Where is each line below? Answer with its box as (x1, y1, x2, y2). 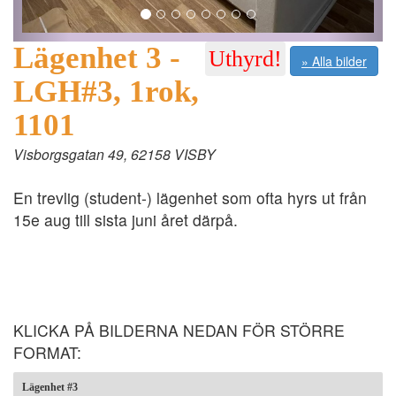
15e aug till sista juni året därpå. (13, 209, 238, 232)
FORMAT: (13, 341, 81, 364)
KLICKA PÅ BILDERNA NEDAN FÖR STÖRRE (13, 319, 345, 342)
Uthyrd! (209, 45, 282, 72)
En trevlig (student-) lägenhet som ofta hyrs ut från (13, 187, 367, 209)
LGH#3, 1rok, (13, 74, 199, 110)
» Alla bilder (301, 52, 367, 71)
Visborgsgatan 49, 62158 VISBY (13, 144, 216, 164)
